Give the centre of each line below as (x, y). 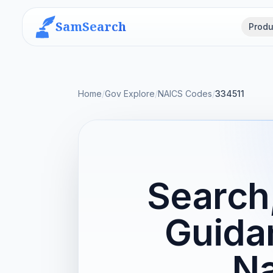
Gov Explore (130, 94)
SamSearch (91, 27)
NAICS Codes (185, 94)
